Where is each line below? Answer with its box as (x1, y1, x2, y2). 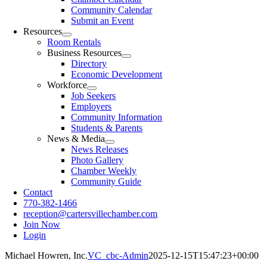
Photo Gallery (71, 155, 124, 165)
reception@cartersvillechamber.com (23, 209, 158, 219)
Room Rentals (47, 37, 101, 47)
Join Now (23, 219, 61, 229)
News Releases (71, 144, 129, 154)
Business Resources (47, 48, 122, 58)
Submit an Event (71, 15, 134, 26)
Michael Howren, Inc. (5, 250, 88, 260)
